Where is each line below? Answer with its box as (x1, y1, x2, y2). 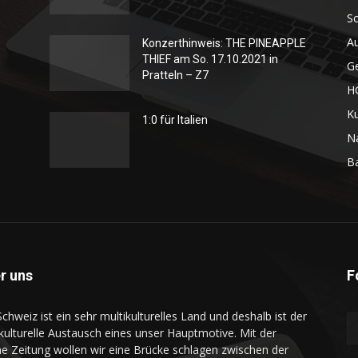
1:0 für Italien (142, 113, 208, 126)
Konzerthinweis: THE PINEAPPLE (142, 37, 306, 50)
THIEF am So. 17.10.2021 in (142, 53, 278, 66)
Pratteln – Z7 (142, 69, 209, 82)
